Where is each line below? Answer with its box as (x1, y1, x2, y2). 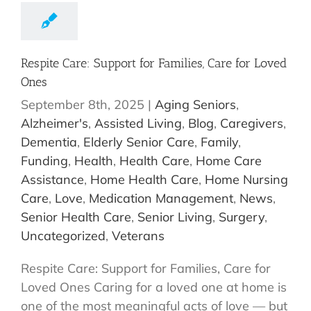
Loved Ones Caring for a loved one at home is (21, 279, 287, 296)
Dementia (21, 134, 77, 151)
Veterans (112, 228, 165, 244)
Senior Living (137, 209, 212, 226)
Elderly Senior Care (83, 134, 194, 151)
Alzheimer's (21, 115, 88, 132)
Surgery (219, 209, 264, 226)
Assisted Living (94, 115, 182, 132)
